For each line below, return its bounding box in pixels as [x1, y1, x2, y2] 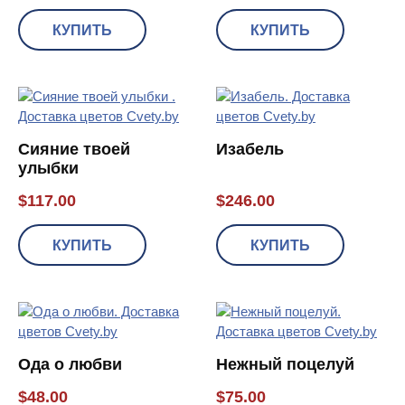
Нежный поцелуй [216, 354, 354, 373]
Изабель [216, 139, 284, 158]
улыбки [18, 158, 79, 177]
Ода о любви [18, 354, 122, 373]
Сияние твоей [18, 139, 130, 158]
